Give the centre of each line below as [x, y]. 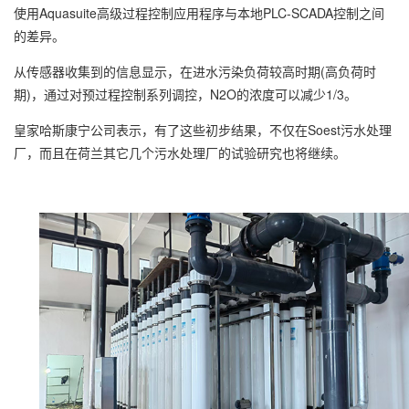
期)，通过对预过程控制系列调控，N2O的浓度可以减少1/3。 [185, 94]
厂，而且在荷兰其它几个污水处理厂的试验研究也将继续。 [180, 152]
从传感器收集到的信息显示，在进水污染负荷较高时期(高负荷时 [195, 71]
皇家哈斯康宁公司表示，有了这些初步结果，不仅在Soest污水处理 [203, 130]
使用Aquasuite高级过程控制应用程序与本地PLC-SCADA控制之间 [199, 13]
